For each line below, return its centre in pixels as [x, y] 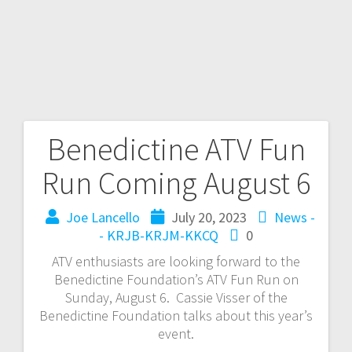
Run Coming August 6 [176, 183]
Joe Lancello [103, 217]
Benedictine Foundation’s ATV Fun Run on [176, 279]
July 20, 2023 [209, 217]
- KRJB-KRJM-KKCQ [159, 235]
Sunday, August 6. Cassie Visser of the [176, 297]
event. [176, 333]
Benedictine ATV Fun [176, 149]
